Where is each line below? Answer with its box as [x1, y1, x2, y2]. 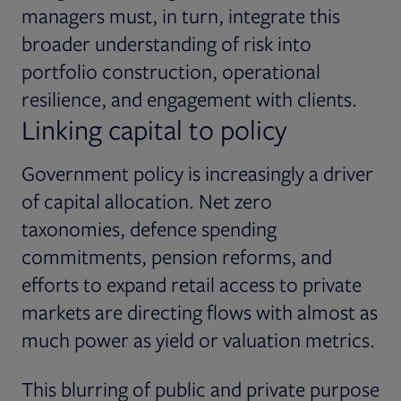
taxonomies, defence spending [21, 215, 277, 242]
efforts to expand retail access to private [21, 270, 362, 297]
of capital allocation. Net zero [21, 187, 272, 214]
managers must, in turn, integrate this [21, 2, 340, 29]
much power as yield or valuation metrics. [21, 326, 375, 353]
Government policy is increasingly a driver [21, 159, 373, 186]
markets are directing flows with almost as [21, 298, 378, 325]
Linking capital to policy [21, 111, 287, 147]
